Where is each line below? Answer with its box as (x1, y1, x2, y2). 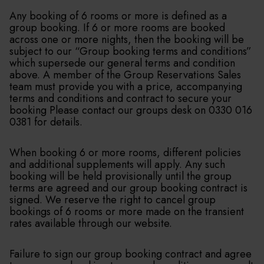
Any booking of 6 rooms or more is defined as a (9, 8, 227, 24)
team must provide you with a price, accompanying (9, 79, 242, 94)
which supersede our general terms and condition (9, 55, 235, 71)
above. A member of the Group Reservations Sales (9, 67, 241, 82)
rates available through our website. (9, 216, 172, 231)
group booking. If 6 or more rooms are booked (9, 20, 225, 35)
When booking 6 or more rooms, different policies (9, 145, 241, 160)
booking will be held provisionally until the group (9, 169, 232, 184)
